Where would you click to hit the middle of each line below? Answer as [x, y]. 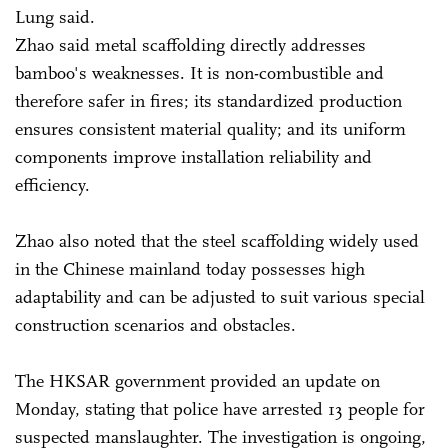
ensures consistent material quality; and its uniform [210, 128]
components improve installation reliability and [193, 156]
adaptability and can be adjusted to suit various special [220, 296]
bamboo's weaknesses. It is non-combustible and [199, 72]
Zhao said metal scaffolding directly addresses [190, 44]
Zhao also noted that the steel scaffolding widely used [217, 240]
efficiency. [52, 184]
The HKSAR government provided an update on [197, 380]
